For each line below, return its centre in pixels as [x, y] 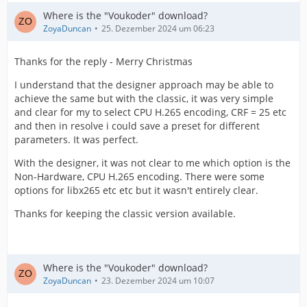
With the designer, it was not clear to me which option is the [152, 163]
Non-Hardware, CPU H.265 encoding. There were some [139, 176]
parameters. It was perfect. [76, 139]
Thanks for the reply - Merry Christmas [103, 61]
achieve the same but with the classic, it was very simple [144, 98]
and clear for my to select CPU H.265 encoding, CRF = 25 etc [150, 112]
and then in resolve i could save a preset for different [137, 126]
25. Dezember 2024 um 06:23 [158, 28]
